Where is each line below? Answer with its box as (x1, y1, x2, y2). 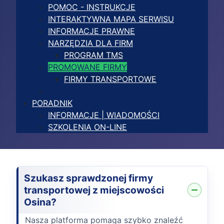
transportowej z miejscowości (24, 183, 164, 196)
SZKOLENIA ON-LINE (48, 121, 127, 132)
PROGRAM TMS (64, 49, 123, 60)
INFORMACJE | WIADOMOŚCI (48, 109, 159, 120)
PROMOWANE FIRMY (48, 61, 127, 72)
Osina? (24, 195, 56, 208)
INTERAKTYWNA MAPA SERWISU (48, 13, 174, 24)
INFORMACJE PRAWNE (48, 25, 135, 36)
